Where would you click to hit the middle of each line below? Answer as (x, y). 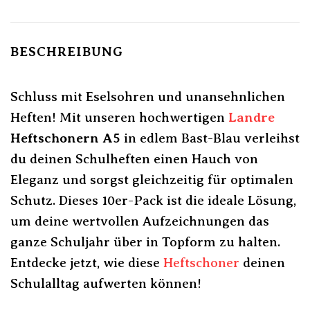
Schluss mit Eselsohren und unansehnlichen (148, 96)
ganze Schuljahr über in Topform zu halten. (145, 241)
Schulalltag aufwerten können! (106, 283)
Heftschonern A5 (65, 138)
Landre (252, 117)
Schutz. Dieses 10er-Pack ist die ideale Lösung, (153, 200)
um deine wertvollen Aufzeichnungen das (140, 221)
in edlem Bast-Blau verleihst (210, 138)
